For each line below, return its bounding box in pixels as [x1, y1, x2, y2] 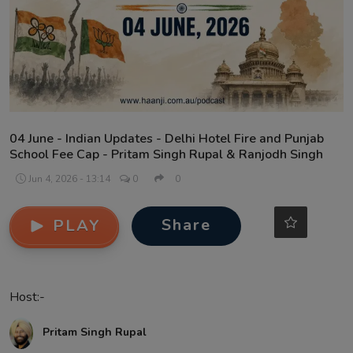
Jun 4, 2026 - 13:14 [28, 173, 110, 185]
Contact [12, 13, 54, 31]
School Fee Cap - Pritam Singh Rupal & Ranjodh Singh [9, 146, 323, 163]
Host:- [9, 288, 45, 307]
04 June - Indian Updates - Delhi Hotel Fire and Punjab [9, 130, 324, 147]
